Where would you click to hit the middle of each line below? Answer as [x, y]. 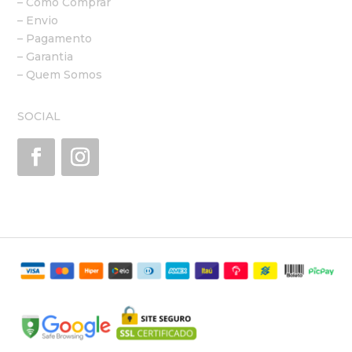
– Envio [38, 21]
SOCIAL [39, 117]
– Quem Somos [60, 75]
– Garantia [46, 57]
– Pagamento [55, 39]
